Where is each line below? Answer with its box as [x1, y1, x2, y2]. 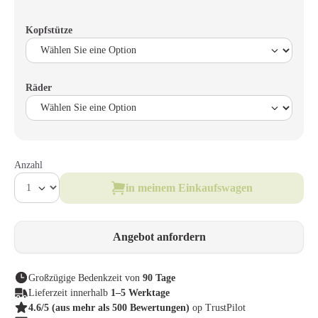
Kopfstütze [26, 24, 72, 35]
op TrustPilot [192, 302, 246, 313]
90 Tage [143, 272, 175, 283]
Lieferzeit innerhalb [28, 287, 111, 298]
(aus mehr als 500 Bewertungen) [49, 302, 192, 313]
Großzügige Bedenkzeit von [28, 272, 143, 283]
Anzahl [14, 159, 43, 170]
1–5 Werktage [111, 287, 170, 298]
